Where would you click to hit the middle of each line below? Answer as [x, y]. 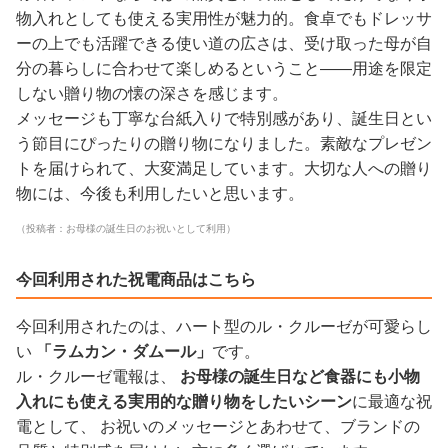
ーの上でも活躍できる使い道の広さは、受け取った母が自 [224, 43]
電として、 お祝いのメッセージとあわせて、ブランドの [218, 426]
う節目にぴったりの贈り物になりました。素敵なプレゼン [224, 143]
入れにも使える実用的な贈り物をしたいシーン [184, 401]
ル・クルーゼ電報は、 [98, 376]
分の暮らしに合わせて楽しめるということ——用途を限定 [224, 68]
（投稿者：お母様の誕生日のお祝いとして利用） [126, 228]
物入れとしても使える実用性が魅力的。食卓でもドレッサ [224, 18]
